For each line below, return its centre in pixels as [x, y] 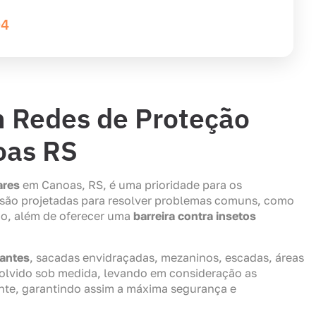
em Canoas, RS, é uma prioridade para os [131, 185]
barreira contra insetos [195, 216]
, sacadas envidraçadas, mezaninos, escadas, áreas [167, 257]
